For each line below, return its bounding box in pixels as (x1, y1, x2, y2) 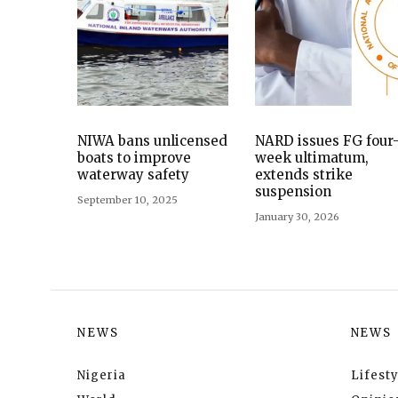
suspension (255, 182, 331, 200)
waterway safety (77, 165, 189, 183)
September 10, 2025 (77, 193, 178, 206)
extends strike (255, 165, 353, 183)
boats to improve (77, 148, 191, 166)
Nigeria (77, 367, 126, 383)
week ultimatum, (255, 148, 369, 166)
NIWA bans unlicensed (77, 131, 227, 149)
